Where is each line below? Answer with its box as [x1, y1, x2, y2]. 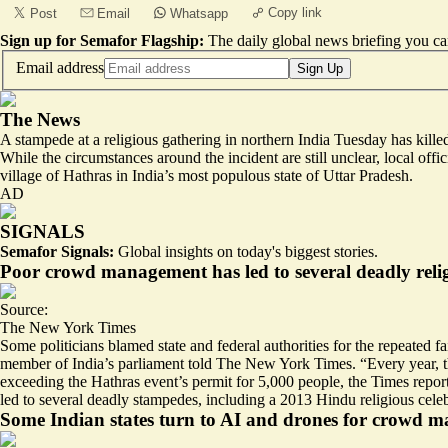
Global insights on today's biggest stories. [114, 242, 378, 260]
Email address [16, 58, 104, 76]
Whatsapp [170, 6, 228, 21]
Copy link [268, 5, 322, 20]
